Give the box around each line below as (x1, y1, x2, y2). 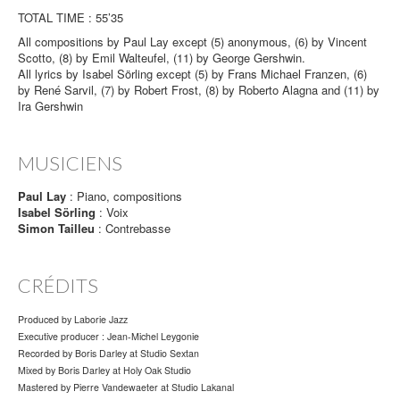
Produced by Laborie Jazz (18, 312, 128, 327)
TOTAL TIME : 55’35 (18, 9, 123, 27)
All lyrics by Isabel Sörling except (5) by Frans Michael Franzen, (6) (18, 65, 367, 83)
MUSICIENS (18, 151, 122, 176)
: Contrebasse (95, 220, 171, 237)
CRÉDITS (18, 273, 98, 298)
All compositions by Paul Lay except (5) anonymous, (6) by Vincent (18, 33, 367, 51)
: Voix (96, 204, 129, 221)
